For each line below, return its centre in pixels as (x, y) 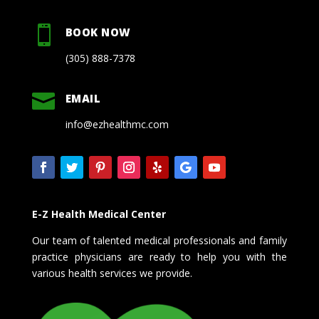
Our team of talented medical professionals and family (159, 240)
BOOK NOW (98, 32)
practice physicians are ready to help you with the (159, 257)
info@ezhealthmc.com (117, 124)
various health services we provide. (112, 273)
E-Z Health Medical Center (99, 214)
